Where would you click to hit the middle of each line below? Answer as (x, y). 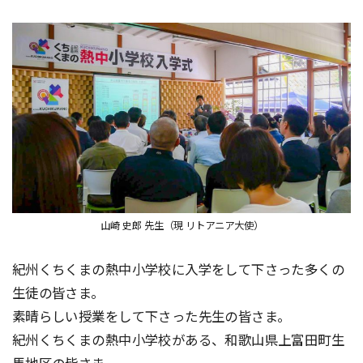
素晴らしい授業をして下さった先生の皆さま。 (151, 316)
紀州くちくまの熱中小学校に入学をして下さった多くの (178, 269)
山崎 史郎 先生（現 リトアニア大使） (181, 226)
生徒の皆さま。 (58, 293)
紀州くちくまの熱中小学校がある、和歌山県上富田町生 (178, 340)
